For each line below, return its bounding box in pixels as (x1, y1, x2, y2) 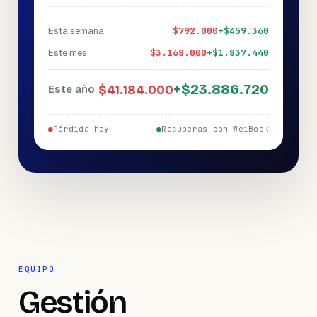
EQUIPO (18, 264, 55, 274)
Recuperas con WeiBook (161, 124, 269, 134)
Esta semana (48, 25, 104, 37)
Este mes (48, 47, 87, 59)
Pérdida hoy (53, 124, 110, 134)
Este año (48, 83, 95, 96)
